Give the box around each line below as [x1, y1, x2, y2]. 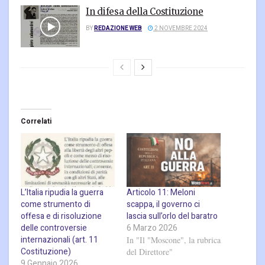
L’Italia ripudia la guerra [21, 186, 104, 199]
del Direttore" [127, 246, 173, 258]
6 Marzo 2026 [127, 222, 177, 235]
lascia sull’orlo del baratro [127, 210, 218, 223]
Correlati [21, 116, 51, 127]
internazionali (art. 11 [21, 234, 98, 247]
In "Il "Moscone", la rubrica [127, 234, 221, 246]
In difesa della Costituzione [86, 5, 203, 17]
